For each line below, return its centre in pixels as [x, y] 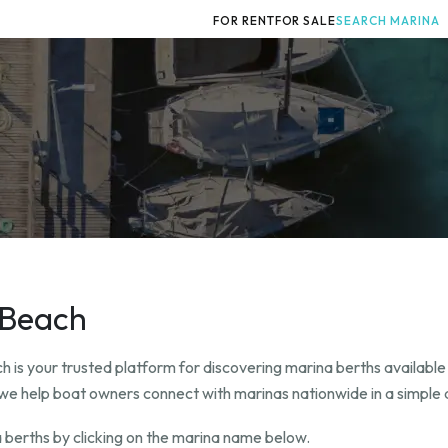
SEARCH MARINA [389, 20]
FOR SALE [305, 20]
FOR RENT [243, 20]
